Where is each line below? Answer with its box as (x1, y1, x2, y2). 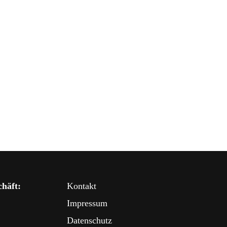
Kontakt (66, 180, 96, 191)
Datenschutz (66, 215, 112, 225)
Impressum (66, 198, 107, 208)
